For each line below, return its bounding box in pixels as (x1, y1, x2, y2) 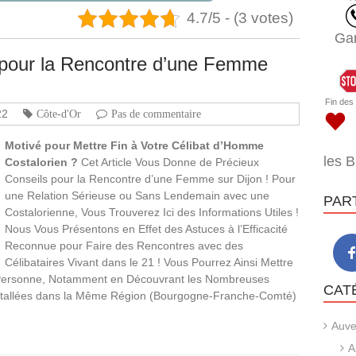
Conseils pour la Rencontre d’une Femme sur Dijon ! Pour (5, 172, 296, 185)
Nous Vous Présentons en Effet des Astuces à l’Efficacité (5, 222, 288, 235)
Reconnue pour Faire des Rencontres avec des (5, 238, 243, 252)
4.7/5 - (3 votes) (187, 9, 294, 26)
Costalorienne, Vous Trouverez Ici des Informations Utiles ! (5, 205, 299, 219)
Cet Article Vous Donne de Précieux (78, 155, 259, 168)
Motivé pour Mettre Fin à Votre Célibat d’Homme (5, 138, 264, 152)
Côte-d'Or (37, 107, 81, 119)
